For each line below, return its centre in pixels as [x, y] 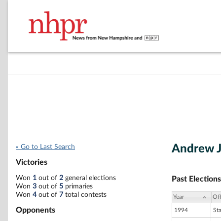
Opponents [36, 210]
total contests [85, 195]
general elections [90, 178]
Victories [32, 163]
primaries [78, 186]
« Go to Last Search [45, 147]
